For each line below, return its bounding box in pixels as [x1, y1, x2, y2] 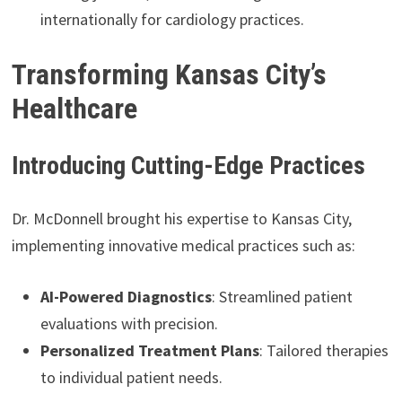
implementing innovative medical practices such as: [11, 234, 355, 256]
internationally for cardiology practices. [39, 9, 304, 31]
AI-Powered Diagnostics [39, 285, 212, 307]
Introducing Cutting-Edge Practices [11, 150, 365, 180]
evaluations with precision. [39, 312, 218, 334]
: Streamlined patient [211, 285, 353, 307]
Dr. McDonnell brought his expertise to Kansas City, [11, 207, 352, 229]
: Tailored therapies [258, 339, 389, 361]
